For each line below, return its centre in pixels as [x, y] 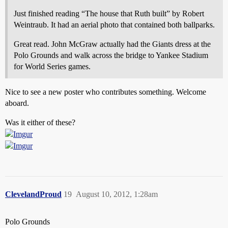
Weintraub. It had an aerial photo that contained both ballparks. [114, 24]
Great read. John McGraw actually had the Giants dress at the [112, 44]
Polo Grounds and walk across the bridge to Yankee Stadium [111, 55]
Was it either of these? [40, 122]
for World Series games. [52, 66]
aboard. [17, 103]
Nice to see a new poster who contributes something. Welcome [106, 92]
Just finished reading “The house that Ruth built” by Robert [109, 13]
